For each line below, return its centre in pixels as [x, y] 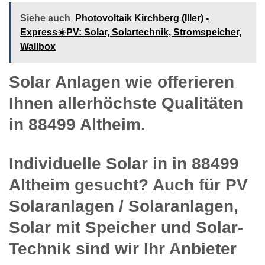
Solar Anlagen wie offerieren [122, 82]
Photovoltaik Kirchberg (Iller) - [142, 18]
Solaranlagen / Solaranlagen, [124, 206]
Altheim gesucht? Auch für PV [128, 185]
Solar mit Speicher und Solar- [126, 227]
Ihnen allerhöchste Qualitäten [126, 103]
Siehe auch [45, 18]
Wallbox [38, 46]
